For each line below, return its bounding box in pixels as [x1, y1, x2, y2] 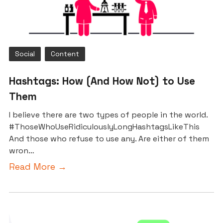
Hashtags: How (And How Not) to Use [9, 74, 195, 88]
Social [15, 49, 35, 59]
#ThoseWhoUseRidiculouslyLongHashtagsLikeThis [9, 121, 200, 132]
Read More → [9, 161, 67, 173]
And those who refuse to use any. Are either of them [9, 133, 209, 144]
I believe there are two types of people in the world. [9, 110, 208, 120]
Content [51, 49, 79, 59]
